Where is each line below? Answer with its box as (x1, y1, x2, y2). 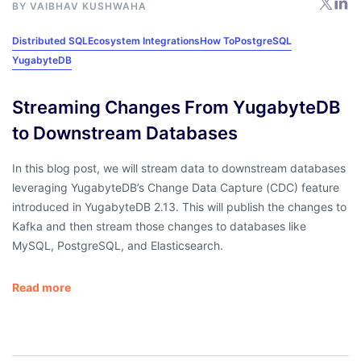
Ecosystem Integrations (88, 34, 200, 47)
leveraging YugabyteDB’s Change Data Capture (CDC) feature (12, 180, 339, 194)
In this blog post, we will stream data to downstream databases (12, 160, 346, 175)
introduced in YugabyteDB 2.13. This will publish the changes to (12, 199, 346, 214)
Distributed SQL (12, 34, 88, 47)
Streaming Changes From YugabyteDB (12, 96, 340, 118)
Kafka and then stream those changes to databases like (12, 218, 306, 233)
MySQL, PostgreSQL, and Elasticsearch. (12, 238, 223, 252)
